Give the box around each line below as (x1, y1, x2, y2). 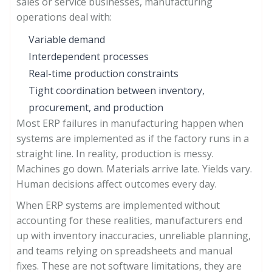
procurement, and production (29, 101, 163, 114)
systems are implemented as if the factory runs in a (16, 132, 249, 145)
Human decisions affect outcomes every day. (16, 177, 217, 191)
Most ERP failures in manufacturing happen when (16, 117, 243, 130)
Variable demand (29, 33, 105, 46)
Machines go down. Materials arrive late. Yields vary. (16, 162, 252, 175)
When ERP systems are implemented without (16, 199, 220, 212)
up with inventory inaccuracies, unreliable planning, (16, 229, 251, 242)
